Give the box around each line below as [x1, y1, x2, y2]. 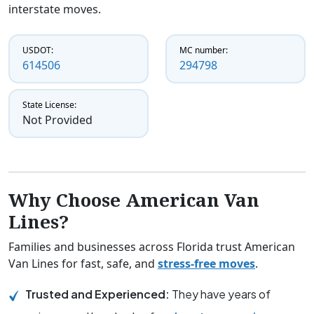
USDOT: [22, 44, 53, 57]
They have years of [172, 287, 271, 302]
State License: [22, 99, 76, 111]
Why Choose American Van [8, 187, 259, 213]
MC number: [179, 44, 228, 57]
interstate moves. [8, 1, 101, 18]
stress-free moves [158, 256, 255, 272]
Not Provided [22, 112, 93, 128]
